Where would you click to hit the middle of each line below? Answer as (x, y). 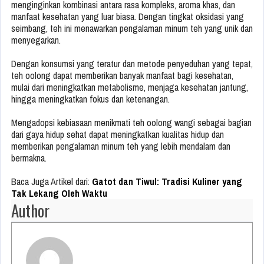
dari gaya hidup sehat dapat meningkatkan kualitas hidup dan (118, 135)
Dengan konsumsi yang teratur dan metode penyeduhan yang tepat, (132, 64)
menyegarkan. (36, 40)
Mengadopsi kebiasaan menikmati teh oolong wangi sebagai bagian (131, 123)
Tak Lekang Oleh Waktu (59, 194)
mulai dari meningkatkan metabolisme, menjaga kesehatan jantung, (130, 88)
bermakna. (29, 158)
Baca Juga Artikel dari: (52, 182)
